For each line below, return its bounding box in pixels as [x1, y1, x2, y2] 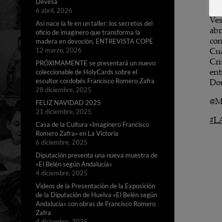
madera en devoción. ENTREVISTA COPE [36, 37, 153, 46]
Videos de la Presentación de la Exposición [36, 182, 155, 190]
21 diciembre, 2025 [36, 108, 92, 116]
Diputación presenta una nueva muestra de [36, 151, 158, 160]
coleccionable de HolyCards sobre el [36, 68, 137, 76]
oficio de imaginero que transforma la [36, 28, 140, 37]
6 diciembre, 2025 [36, 138, 88, 147]
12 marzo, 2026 [36, 46, 82, 55]
